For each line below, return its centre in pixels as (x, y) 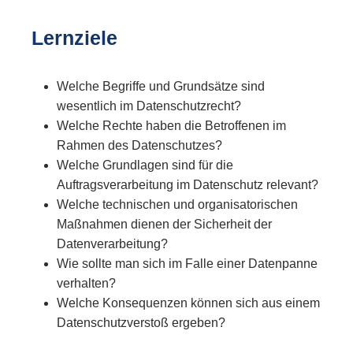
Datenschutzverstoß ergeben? (141, 322)
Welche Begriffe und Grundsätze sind (161, 86)
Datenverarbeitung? (112, 243)
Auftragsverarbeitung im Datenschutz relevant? (188, 184)
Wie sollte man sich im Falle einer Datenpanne (187, 263)
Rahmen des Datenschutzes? (139, 145)
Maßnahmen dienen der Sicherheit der (164, 224)
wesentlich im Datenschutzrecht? (149, 106)
